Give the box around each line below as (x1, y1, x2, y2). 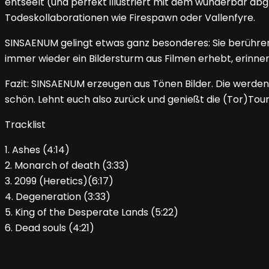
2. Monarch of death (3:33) (5, 159, 129, 173)
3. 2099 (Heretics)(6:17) (5, 174, 113, 189)
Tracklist (5, 118, 46, 132)
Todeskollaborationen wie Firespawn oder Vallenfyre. (5, 11, 255, 25)
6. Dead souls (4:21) (5, 221, 94, 235)
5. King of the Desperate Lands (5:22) (5, 205, 178, 220)
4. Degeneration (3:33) (5, 190, 110, 204)
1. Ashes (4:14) (5, 143, 70, 157)
